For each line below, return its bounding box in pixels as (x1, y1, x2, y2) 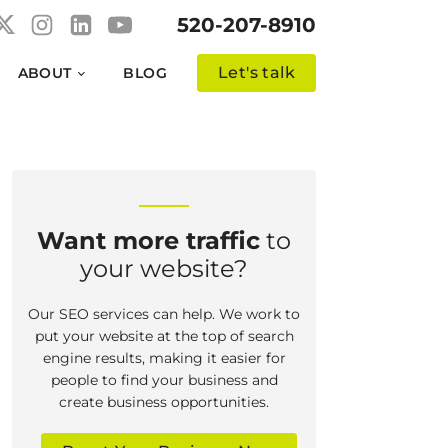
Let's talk (218, 62, 295, 82)
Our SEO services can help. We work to (28, 305, 300, 323)
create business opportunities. (59, 393, 269, 411)
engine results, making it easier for (42, 349, 286, 367)
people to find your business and (50, 371, 278, 389)
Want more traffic (37, 226, 260, 255)
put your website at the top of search (34, 327, 294, 345)
